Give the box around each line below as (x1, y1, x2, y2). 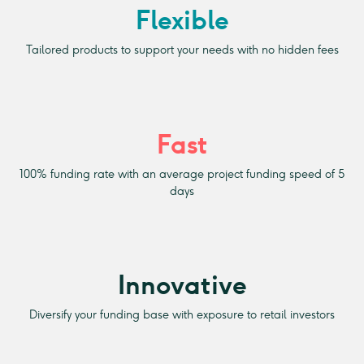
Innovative (117, 270, 247, 301)
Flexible (135, 5, 229, 37)
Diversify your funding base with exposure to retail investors (29, 308, 335, 323)
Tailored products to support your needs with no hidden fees (25, 43, 339, 58)
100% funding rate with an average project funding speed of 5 (19, 167, 344, 181)
